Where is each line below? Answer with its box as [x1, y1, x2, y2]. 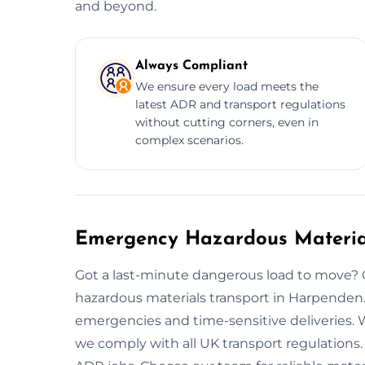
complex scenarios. [135, 132, 244, 147]
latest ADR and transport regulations [135, 96, 345, 112]
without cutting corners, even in [135, 114, 319, 130]
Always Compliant [135, 59, 248, 73]
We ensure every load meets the [135, 78, 319, 94]
